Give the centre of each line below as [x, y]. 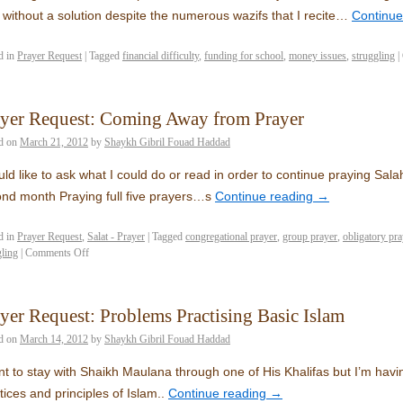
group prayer [310, 237]
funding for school [244, 56]
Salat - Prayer [116, 237]
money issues [318, 56]
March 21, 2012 [54, 142]
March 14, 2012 [54, 339]
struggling [373, 56]
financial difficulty [161, 56]
